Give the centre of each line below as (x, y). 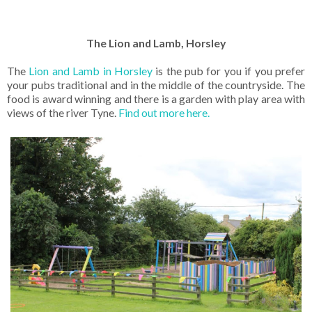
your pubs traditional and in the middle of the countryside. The (156, 84)
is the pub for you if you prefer (229, 70)
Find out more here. (165, 112)
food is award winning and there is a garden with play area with (156, 98)
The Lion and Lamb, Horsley (156, 42)
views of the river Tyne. (63, 112)
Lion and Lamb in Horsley (91, 70)
